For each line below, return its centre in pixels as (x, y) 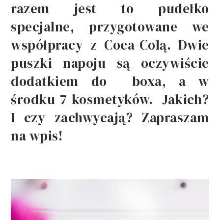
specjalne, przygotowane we (110, 27)
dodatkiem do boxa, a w (110, 81)
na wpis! (37, 136)
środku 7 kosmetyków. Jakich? (110, 99)
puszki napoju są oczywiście (110, 63)
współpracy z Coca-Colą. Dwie (110, 45)
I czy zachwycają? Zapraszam (110, 117)
